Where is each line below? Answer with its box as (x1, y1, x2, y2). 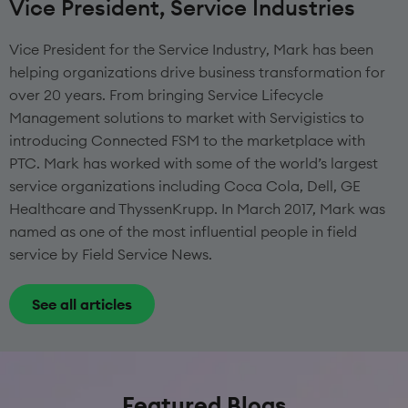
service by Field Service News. (9, 245, 212, 264)
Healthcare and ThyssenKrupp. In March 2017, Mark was (9, 199, 385, 219)
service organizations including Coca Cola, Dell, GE (9, 177, 361, 196)
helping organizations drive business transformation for (9, 63, 385, 82)
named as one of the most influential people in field (9, 222, 357, 241)
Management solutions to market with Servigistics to (9, 108, 364, 127)
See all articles (32, 295, 132, 314)
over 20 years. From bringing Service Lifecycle (9, 86, 323, 105)
